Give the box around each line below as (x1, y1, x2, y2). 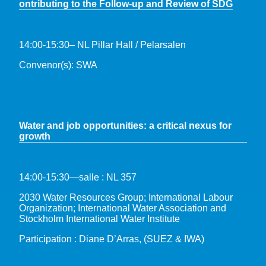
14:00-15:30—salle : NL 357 (19, 172, 137, 182)
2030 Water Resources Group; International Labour (19, 192, 233, 202)
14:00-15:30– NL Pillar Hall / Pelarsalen (19, 39, 186, 50)
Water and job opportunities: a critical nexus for (19, 120, 232, 131)
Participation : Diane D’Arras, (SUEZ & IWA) (19, 233, 207, 244)
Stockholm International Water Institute (19, 213, 180, 224)
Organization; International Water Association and (19, 202, 226, 213)
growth (19, 131, 50, 141)
